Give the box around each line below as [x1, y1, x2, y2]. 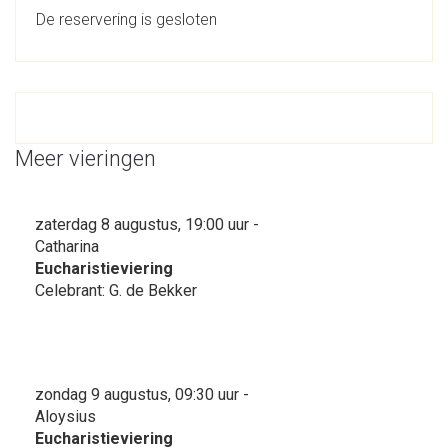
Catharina [35, 237, 99, 256]
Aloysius [35, 407, 96, 426]
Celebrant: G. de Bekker [35, 281, 197, 300]
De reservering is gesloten [36, 10, 217, 29]
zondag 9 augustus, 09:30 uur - [35, 385, 249, 404]
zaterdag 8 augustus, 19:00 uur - [35, 215, 259, 234]
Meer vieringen [15, 146, 156, 171]
